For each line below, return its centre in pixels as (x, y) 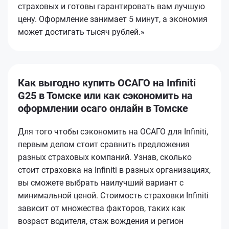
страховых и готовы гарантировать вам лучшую (111, 6)
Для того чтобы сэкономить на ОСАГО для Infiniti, (113, 131)
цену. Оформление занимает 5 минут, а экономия (113, 19)
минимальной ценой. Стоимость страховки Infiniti (113, 195)
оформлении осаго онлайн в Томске (103, 108)
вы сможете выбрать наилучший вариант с (101, 182)
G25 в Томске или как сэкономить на (105, 95)
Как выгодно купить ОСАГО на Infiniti (107, 83)
